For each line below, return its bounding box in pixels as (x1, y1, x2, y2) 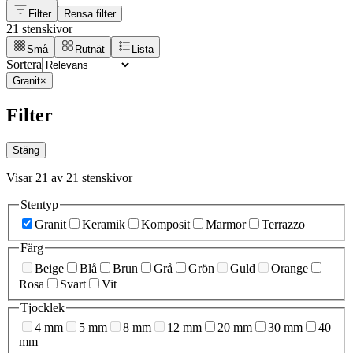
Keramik (82, 217, 125, 232)
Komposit (141, 217, 190, 232)
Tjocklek (20, 300, 65, 314)
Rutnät (75, 43, 105, 55)
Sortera (6, 57, 42, 71)
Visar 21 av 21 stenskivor (6, 170, 132, 184)
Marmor (206, 217, 246, 232)
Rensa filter (64, 7, 116, 20)
